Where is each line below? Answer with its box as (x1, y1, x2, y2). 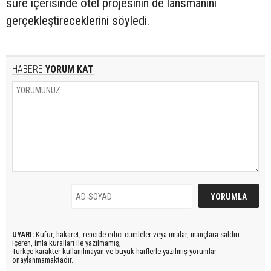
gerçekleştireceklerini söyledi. (6, 13, 152, 28)
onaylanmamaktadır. (12, 255, 73, 264)
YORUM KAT (43, 63, 94, 75)
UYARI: (12, 229, 34, 239)
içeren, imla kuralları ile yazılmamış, (12, 238, 121, 247)
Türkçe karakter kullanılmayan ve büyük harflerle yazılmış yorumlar (12, 246, 217, 256)
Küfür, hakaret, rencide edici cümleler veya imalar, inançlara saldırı (34, 229, 240, 239)
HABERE (12, 63, 43, 75)
